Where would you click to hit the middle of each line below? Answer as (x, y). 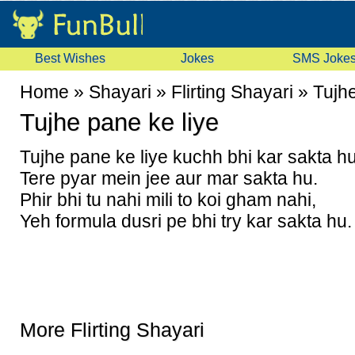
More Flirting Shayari (112, 330)
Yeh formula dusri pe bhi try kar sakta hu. (186, 221)
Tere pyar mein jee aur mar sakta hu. (169, 178)
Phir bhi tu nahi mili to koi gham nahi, (168, 200)
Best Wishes (70, 58)
